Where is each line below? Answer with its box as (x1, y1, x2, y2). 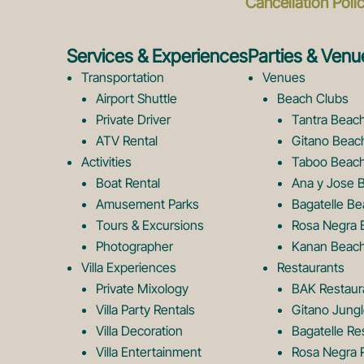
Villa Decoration (96, 323, 183, 340)
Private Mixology (96, 280, 188, 297)
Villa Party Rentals (96, 301, 195, 318)
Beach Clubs (277, 90, 349, 107)
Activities (81, 154, 132, 171)
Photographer (96, 238, 173, 255)
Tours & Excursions (96, 217, 204, 234)
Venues (262, 69, 305, 86)
